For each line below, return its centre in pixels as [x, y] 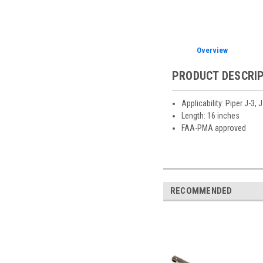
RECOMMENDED [201, 190]
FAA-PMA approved [213, 128]
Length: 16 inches [210, 115]
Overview [213, 50]
